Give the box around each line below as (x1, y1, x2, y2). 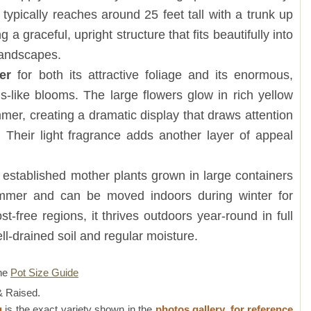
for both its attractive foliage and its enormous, (11, 67, 294, 82)
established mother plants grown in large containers (3, 167, 294, 183)
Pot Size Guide (10, 267, 78, 279)
